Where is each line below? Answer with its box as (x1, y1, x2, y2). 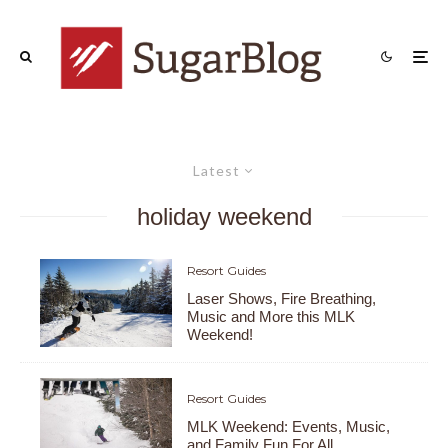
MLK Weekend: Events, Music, (187, 418, 391, 436)
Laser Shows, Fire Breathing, (187, 290, 377, 308)
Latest (193, 161, 240, 179)
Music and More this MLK (187, 308, 356, 326)
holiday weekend (136, 202, 312, 230)
